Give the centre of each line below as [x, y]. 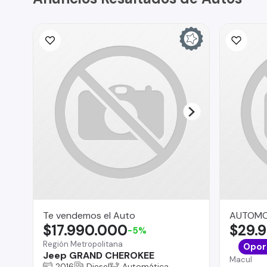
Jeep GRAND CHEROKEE [99, 255]
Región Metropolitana [83, 244]
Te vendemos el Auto [89, 215]
